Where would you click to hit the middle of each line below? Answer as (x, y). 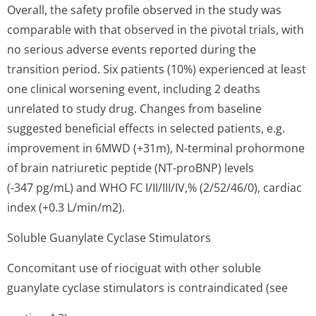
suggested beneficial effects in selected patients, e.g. (146, 128)
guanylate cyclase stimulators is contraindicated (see (147, 288)
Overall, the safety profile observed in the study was (144, 10)
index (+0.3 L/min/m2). (66, 207)
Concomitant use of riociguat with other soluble (134, 268)
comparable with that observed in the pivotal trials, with (156, 30)
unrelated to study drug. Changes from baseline (134, 109)
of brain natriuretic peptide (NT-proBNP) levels (130, 168)
